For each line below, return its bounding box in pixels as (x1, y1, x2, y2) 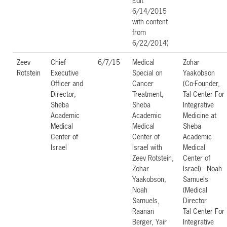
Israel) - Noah (183, 163, 222, 173)
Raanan (132, 206, 154, 216)
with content (132, 16, 168, 26)
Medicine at (183, 110, 216, 120)
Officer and (51, 78, 83, 88)
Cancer (132, 78, 154, 88)
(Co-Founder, (183, 78, 220, 88)
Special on (132, 67, 163, 78)
